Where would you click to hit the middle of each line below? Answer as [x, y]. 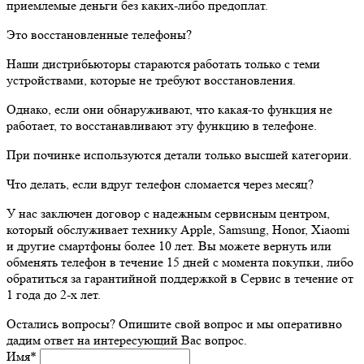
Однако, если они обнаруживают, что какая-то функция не [169, 109]
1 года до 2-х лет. [54, 294]
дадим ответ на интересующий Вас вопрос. [127, 340]
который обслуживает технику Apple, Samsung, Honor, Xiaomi [178, 229]
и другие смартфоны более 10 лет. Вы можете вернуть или [169, 245]
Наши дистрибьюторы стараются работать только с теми [163, 63]
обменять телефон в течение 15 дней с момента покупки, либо [180, 262]
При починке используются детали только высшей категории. [179, 154]
